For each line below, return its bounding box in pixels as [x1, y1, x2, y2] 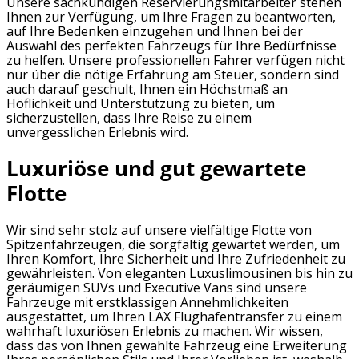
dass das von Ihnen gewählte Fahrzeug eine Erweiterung [6, 337, 347, 355]
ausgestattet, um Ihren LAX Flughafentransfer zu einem [6, 308, 342, 326]
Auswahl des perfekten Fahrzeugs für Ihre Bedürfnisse [6, 36, 337, 54]
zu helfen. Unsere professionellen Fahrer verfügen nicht [6, 50, 345, 69]
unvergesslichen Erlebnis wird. [6, 123, 188, 141]
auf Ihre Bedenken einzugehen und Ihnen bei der [6, 22, 303, 40]
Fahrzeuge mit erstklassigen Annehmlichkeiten [6, 293, 288, 312]
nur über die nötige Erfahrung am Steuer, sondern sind [6, 65, 339, 83]
